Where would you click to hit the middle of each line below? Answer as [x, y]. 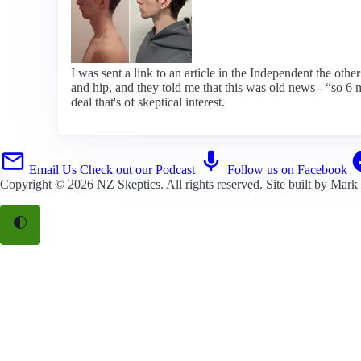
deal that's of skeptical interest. [148, 102]
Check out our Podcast [137, 169]
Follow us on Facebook [287, 169]
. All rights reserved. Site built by [245, 184]
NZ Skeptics [129, 184]
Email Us [53, 169]
